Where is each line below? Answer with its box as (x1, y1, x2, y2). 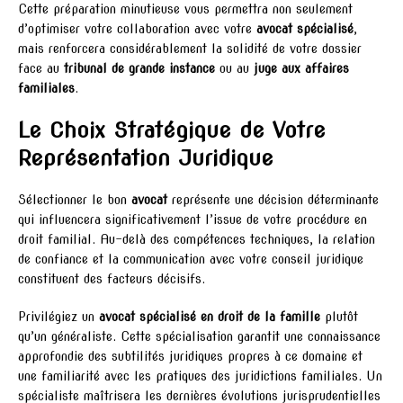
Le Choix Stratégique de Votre (18, 116, 326, 143)
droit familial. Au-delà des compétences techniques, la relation (18, 231, 375, 246)
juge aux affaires (254, 60, 349, 76)
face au (18, 60, 64, 76)
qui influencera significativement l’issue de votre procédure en (18, 211, 367, 227)
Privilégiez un (18, 309, 99, 324)
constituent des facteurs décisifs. (18, 271, 205, 286)
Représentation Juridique (18, 144, 273, 171)
